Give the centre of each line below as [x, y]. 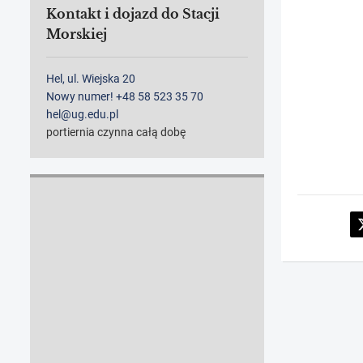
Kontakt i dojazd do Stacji [133, 14]
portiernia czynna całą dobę [116, 132]
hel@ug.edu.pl [82, 115]
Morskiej [77, 34]
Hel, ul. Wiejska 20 [91, 79]
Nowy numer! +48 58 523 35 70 [125, 97]
